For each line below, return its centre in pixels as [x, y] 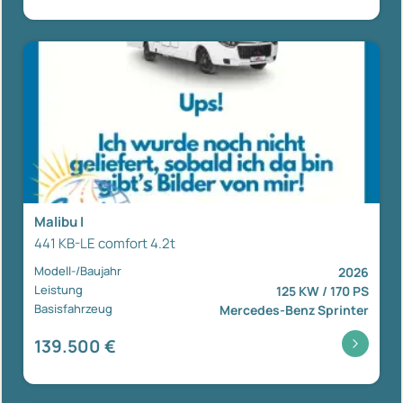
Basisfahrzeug [73, 308]
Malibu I [59, 221]
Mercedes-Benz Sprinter [294, 309]
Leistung [58, 289]
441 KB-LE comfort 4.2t [105, 243]
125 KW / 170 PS [322, 291]
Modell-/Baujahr [78, 270]
